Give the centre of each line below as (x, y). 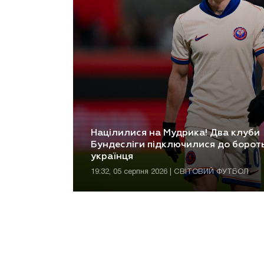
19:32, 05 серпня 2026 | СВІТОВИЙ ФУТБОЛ (170, 172)
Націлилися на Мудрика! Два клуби (175, 133)
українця (112, 157)
